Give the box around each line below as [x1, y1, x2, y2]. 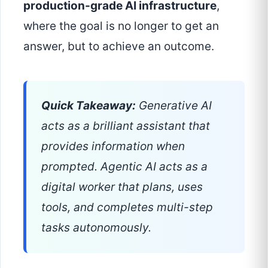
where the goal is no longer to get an [23, 19, 219, 33]
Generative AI [136, 99, 212, 113]
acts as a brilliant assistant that [41, 119, 210, 133]
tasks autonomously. [41, 221, 151, 235]
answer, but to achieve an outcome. [23, 39, 214, 54]
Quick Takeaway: [41, 99, 136, 113]
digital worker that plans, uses [41, 180, 203, 194]
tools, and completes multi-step [41, 200, 213, 215]
